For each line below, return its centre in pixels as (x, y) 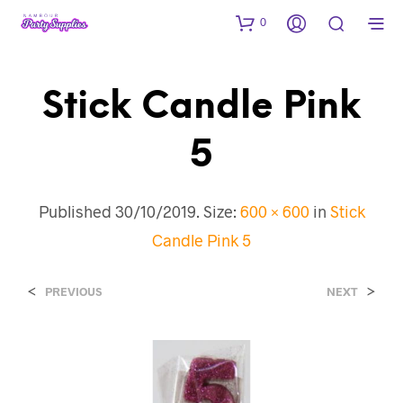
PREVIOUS (73, 291)
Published (76, 211)
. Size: (218, 211)
